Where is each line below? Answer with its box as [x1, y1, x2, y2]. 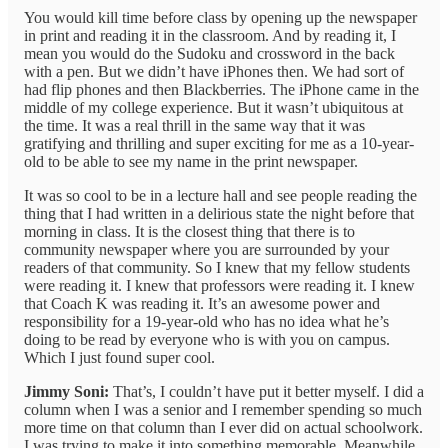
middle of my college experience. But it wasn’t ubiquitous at [24, 99, 403, 117]
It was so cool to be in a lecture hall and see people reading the [24, 187, 417, 205]
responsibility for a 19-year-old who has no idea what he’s [24, 313, 389, 331]
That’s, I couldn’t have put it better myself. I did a [109, 383, 424, 401]
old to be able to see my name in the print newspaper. [24, 153, 358, 171]
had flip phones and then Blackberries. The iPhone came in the [24, 81, 419, 99]
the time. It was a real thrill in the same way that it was [24, 117, 365, 135]
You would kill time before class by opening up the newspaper [24, 9, 417, 27]
